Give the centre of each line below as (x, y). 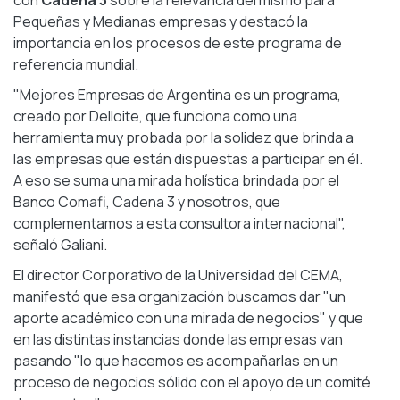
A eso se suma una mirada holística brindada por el (176, 180)
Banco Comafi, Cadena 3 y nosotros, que (147, 202)
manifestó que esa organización (119, 296)
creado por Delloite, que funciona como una (155, 116)
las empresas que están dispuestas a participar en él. (188, 159)
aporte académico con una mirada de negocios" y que (188, 318)
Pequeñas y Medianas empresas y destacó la (161, 21)
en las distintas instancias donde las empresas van (178, 339)
